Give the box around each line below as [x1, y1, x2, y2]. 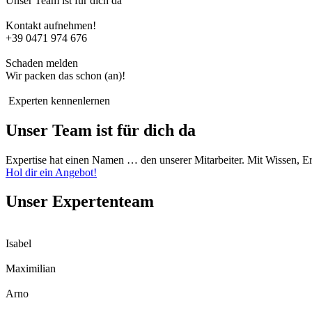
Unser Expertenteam [6, 192, 154, 211]
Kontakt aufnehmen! [6, 19, 99, 31]
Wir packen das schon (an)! [6, 69, 125, 81]
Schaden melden [6, 56, 81, 69]
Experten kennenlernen [6, 94, 110, 107]
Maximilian [6, 263, 56, 275]
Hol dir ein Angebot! [6, 166, 97, 178]
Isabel [6, 237, 31, 250]
